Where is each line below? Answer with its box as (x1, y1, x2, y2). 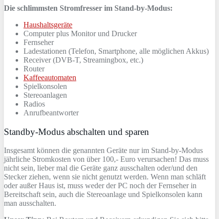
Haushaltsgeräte (23, 20, 72, 29)
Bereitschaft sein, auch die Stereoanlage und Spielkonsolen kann (4, 190, 202, 199)
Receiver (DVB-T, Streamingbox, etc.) (23, 55, 143, 64)
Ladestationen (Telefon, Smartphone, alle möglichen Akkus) (23, 46, 209, 55)
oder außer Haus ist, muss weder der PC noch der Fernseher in (4, 181, 197, 190)
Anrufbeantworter (23, 108, 79, 117)
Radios (23, 99, 45, 108)
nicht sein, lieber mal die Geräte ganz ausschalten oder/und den (4, 164, 197, 173)
